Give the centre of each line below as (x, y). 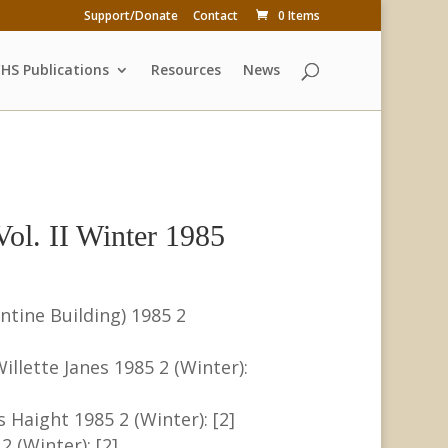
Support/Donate (131, 15)
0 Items (299, 15)
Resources (186, 69)
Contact (216, 15)
